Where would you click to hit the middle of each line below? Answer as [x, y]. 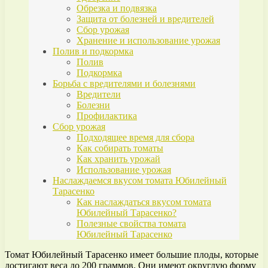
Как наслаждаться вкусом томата [144, 202]
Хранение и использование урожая [148, 41]
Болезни [93, 105]
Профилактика [107, 116]
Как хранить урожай [118, 159]
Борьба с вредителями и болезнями [124, 84]
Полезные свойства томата [131, 224]
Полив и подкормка [93, 51]
